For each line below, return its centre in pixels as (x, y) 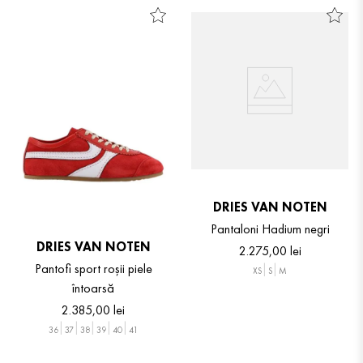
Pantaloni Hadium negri (270, 229)
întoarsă (93, 288)
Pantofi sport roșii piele (93, 268)
